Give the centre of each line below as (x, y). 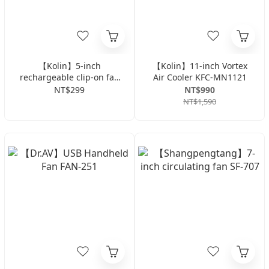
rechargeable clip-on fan (69, 77)
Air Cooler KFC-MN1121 (200, 77)
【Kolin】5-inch (69, 66)
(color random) (69, 100)
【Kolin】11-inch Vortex (200, 66)
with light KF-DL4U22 (69, 89)
